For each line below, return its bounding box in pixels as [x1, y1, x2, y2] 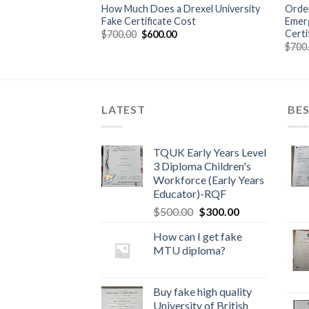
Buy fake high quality [153, 284, 252, 298]
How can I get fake [153, 229, 242, 243]
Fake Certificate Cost [101, 14, 196, 27]
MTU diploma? [153, 243, 226, 257]
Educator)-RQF [153, 186, 226, 200]
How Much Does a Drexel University [101, 2, 260, 14]
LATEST [101, 103, 146, 117]
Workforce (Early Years [153, 172, 264, 186]
